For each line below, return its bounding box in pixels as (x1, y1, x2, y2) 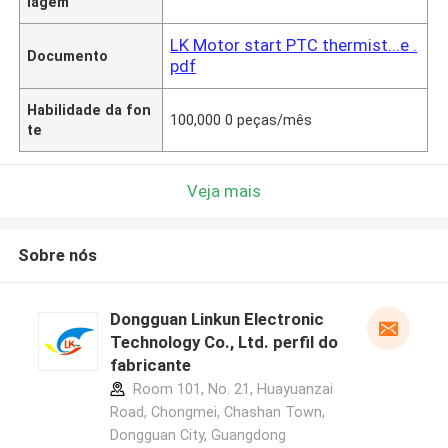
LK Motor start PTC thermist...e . (170, 34, 418, 55)
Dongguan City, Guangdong (109, 427, 286, 444)
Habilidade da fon (27, 101, 152, 118)
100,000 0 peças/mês (170, 111, 313, 128)
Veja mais (187, 180, 261, 201)
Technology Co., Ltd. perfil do (109, 332, 338, 353)
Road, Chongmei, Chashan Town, (109, 404, 325, 421)
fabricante (109, 355, 191, 376)
